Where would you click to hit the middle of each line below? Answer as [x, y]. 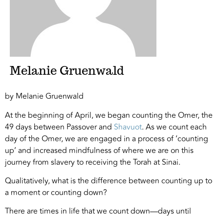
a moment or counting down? [56, 193]
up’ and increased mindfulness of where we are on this [99, 150]
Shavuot [128, 127]
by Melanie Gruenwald [44, 97]
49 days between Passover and [59, 127]
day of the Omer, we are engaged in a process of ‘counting [107, 139]
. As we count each [174, 127]
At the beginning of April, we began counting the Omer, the [109, 115]
